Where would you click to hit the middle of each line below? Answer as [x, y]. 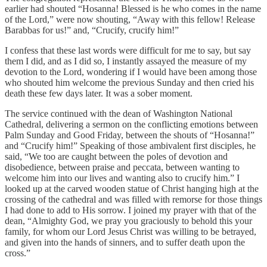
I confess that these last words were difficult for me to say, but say [128, 50]
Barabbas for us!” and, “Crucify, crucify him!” [92, 30]
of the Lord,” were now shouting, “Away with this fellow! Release [130, 19]
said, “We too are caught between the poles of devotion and [116, 156]
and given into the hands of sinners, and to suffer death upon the [125, 242]
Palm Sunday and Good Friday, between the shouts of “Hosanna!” [130, 135]
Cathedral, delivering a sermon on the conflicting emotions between [131, 124]
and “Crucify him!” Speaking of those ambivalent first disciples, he [130, 145]
